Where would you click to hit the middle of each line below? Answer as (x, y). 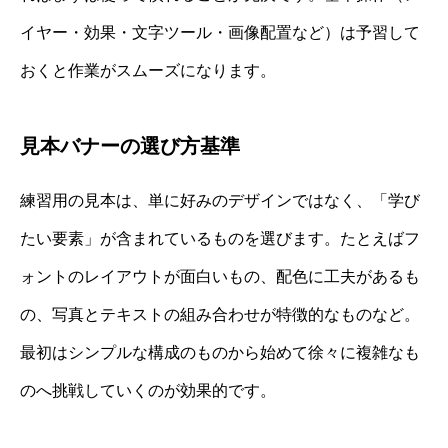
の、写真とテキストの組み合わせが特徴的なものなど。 (220, 315)
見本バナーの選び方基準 (130, 146)
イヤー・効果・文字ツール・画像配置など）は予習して (220, 33)
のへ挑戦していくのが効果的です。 (148, 391)
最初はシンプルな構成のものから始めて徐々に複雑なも (220, 353)
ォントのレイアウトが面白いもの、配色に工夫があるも (220, 277)
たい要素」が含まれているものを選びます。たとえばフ (220, 239)
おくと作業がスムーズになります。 (148, 71)
